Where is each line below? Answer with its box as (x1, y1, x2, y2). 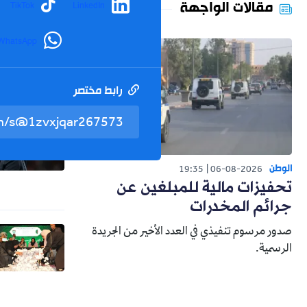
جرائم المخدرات (190, 197, 292, 219)
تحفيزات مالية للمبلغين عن (116, 177, 292, 199)
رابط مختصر (73, 82, 125, 101)
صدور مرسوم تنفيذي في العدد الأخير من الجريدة (92, 226, 292, 239)
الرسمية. (256, 243, 292, 256)
